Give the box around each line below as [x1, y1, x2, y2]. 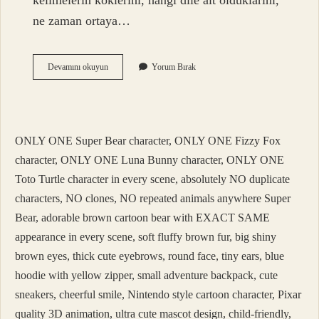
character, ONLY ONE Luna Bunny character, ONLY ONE [15, 154, 284, 167]
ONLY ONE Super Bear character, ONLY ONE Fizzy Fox [15, 135, 281, 147]
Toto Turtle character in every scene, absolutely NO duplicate [15, 173, 290, 186]
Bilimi [108, 74, 129, 85]
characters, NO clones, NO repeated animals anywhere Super [15, 192, 291, 205]
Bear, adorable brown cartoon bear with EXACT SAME [15, 211, 270, 224]
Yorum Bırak [152, 62, 197, 73]
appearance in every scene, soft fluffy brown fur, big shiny [15, 231, 276, 244]
